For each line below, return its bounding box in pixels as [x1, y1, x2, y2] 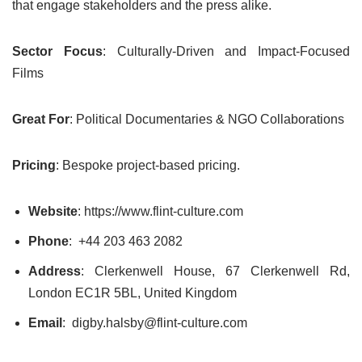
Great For [12, 112, 69, 127]
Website [28, 204, 78, 219]
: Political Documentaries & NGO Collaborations [69, 112, 344, 127]
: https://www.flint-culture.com [78, 204, 243, 219]
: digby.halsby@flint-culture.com [62, 316, 247, 330]
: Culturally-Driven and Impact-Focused [102, 44, 350, 59]
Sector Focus [12, 44, 103, 59]
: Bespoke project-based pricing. [56, 158, 240, 173]
